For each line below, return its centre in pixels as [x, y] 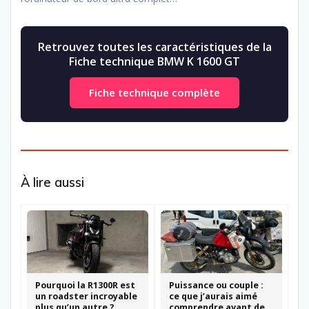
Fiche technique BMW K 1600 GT [154, 61]
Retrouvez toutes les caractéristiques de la [154, 47]
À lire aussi [52, 182]
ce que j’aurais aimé [213, 296]
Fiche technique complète [154, 92]
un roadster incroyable [86, 296]
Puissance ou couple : [216, 285]
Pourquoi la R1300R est [85, 285]
